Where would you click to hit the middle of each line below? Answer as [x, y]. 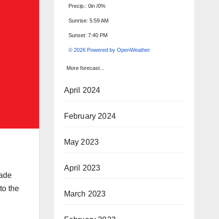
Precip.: [78, 6]
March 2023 [85, 194]
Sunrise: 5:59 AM [88, 20]
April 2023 [82, 168]
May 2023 [81, 142]
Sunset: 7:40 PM [88, 35]
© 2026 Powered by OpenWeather [109, 50]
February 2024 [90, 116]
